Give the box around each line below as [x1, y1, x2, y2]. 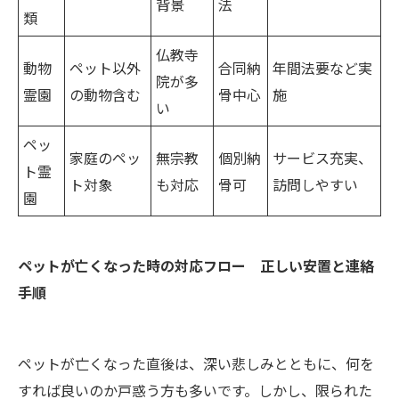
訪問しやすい [273, 173, 358, 195]
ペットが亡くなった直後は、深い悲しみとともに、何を [18, 352, 374, 374]
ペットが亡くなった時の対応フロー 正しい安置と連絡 [18, 254, 374, 276]
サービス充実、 [273, 146, 372, 168]
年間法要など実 [273, 56, 372, 78]
